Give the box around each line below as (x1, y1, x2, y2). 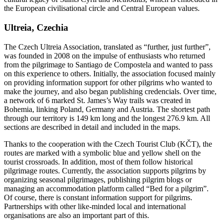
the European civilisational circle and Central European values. (4, 4, 200, 13)
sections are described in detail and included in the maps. (4, 122, 180, 131)
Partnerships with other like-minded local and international (4, 202, 186, 211)
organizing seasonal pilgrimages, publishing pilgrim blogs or (4, 175, 192, 184)
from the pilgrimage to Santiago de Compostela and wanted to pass (4, 60, 213, 69)
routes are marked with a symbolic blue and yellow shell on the (4, 148, 201, 157)
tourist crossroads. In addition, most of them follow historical (4, 157, 193, 166)
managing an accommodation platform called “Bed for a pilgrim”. (4, 184, 209, 193)
